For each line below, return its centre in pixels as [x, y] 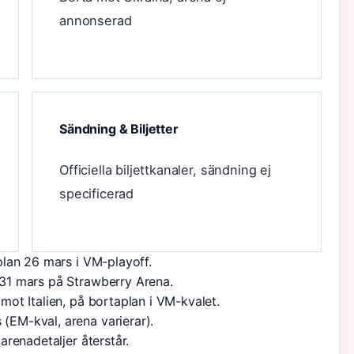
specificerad [97, 194]
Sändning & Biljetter [119, 129]
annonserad [96, 21]
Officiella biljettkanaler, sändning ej [165, 170]
